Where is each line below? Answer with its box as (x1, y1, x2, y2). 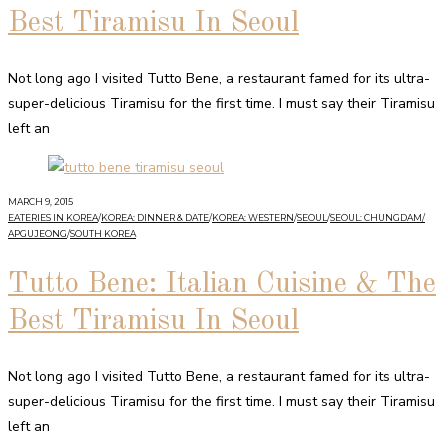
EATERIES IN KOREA (8, 212, 98, 224)
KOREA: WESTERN (212, 212, 294, 224)
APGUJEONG (8, 228, 67, 240)
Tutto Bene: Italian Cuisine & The (8, 270, 436, 300)
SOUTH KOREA (70, 228, 136, 240)
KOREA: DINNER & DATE (101, 212, 209, 224)
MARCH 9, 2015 (8, 196, 73, 208)
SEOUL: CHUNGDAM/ (330, 212, 425, 224)
